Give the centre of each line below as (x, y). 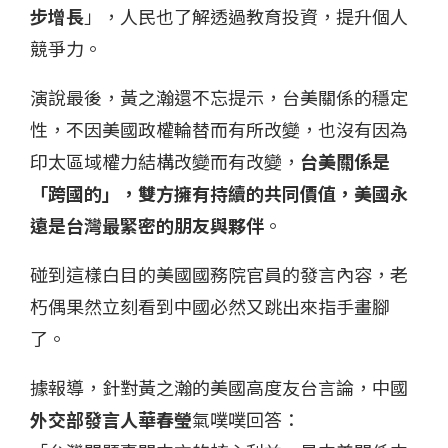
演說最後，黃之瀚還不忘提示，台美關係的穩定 (219, 97)
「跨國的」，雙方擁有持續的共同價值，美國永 (219, 193)
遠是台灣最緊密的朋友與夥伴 (147, 225)
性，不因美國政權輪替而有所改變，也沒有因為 (219, 129)
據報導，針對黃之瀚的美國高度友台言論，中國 (219, 387)
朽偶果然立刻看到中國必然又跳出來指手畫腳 (210, 306)
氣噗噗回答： (246, 419)
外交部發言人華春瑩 (111, 419)
